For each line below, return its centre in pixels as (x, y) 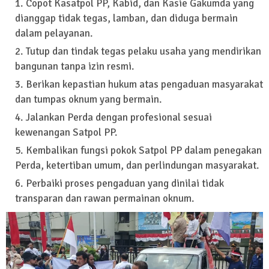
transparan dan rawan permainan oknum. (104, 199)
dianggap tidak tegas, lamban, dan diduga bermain (126, 19)
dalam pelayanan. (54, 34)
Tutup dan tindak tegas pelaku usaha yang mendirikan (144, 52)
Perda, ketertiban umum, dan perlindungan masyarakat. (137, 166)
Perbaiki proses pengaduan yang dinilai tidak (125, 184)
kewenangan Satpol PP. (66, 133)
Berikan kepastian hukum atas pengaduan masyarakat (144, 85)
